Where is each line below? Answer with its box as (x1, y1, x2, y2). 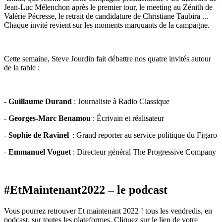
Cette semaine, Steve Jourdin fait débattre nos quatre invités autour (4, 54, 211, 63)
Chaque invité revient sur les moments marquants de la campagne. (4, 20, 211, 29)
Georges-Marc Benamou (8, 113, 91, 122)
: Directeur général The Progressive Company (71, 147, 216, 156)
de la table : (4, 63, 40, 72)
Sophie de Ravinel (8, 130, 70, 139)
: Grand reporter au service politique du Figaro (70, 130, 217, 139)
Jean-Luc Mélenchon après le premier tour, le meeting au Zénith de (4, 2, 213, 11)
